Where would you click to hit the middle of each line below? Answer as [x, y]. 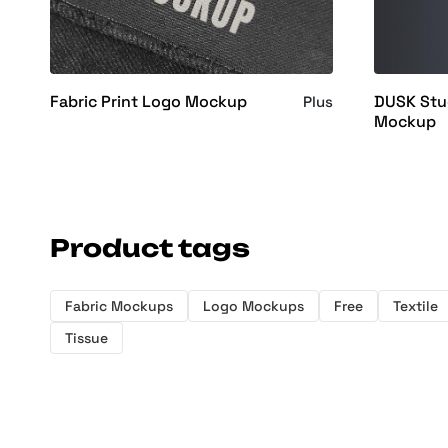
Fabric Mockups [119, 305]
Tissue [86, 337]
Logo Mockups [253, 305]
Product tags [150, 247]
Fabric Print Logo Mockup [148, 101]
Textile [415, 305]
